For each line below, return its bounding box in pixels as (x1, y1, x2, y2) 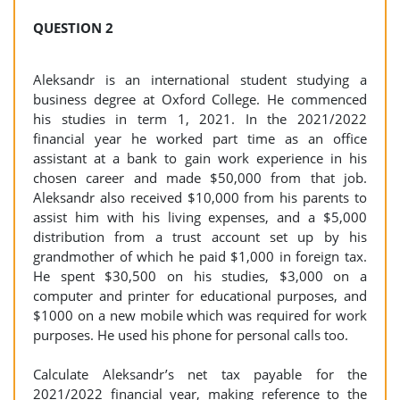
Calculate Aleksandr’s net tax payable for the (33, 365, 367, 383)
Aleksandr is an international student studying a (33, 71, 367, 88)
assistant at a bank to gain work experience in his (33, 149, 367, 167)
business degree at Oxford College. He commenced (33, 90, 367, 108)
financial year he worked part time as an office (33, 129, 367, 147)
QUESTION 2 (33, 19, 113, 37)
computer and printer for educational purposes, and (33, 287, 367, 304)
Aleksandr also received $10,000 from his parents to (33, 188, 367, 206)
